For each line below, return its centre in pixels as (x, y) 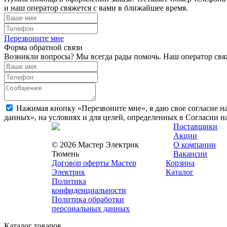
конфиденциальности (89, 190)
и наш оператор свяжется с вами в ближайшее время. (96, 8)
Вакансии (190, 154)
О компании (195, 144)
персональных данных (91, 208)
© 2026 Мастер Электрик (95, 144)
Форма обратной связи (43, 47)
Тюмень (65, 154)
